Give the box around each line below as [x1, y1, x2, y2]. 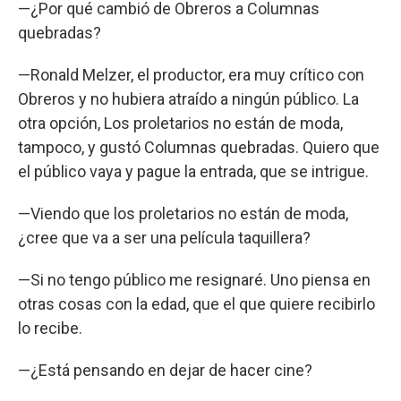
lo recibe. [18, 318, 82, 337]
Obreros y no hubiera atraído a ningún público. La [18, 89, 359, 108]
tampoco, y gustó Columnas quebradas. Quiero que [18, 137, 380, 157]
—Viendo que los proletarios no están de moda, [18, 203, 348, 223]
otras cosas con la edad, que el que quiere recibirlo [18, 294, 375, 313]
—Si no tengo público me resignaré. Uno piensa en [18, 269, 371, 289]
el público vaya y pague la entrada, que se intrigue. [18, 161, 369, 181]
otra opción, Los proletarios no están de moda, [18, 113, 343, 132]
